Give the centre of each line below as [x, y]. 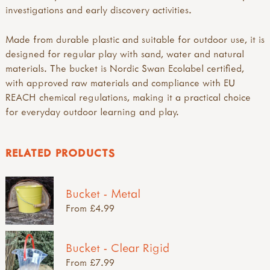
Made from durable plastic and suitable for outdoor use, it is [135, 39]
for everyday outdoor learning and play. [92, 111]
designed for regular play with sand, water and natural [125, 53]
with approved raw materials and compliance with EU [120, 82]
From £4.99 [90, 208]
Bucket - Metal [103, 193]
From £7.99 [90, 262]
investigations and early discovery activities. [99, 9]
